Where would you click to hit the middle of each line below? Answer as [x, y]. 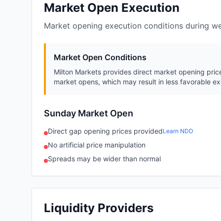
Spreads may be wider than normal [104, 159]
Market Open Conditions [100, 57]
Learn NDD [178, 131]
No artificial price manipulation [97, 145]
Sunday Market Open [89, 113]
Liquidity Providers [99, 208]
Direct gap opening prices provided [105, 131]
